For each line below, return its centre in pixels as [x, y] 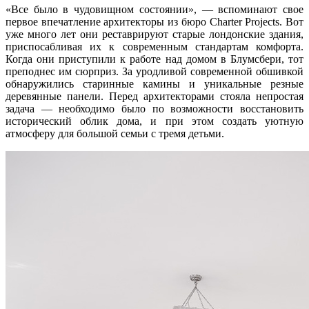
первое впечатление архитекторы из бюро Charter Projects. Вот [154, 21]
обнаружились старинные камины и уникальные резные [154, 83]
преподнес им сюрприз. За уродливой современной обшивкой [154, 71]
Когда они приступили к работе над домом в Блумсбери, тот [154, 59]
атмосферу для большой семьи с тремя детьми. [115, 133]
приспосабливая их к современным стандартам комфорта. [154, 46]
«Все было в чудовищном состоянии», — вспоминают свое [154, 9]
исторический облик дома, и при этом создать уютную [154, 121]
